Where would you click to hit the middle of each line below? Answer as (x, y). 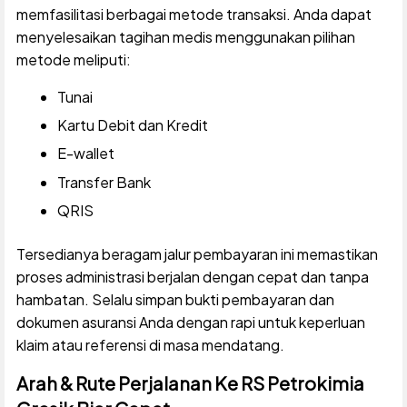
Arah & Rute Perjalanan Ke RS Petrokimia (190, 382)
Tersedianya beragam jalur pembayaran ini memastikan (197, 253)
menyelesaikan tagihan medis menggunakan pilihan (185, 36)
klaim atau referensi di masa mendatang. (150, 344)
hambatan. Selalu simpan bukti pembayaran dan (175, 299)
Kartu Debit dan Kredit (132, 124)
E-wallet (85, 154)
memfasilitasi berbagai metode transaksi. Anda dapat (194, 14)
